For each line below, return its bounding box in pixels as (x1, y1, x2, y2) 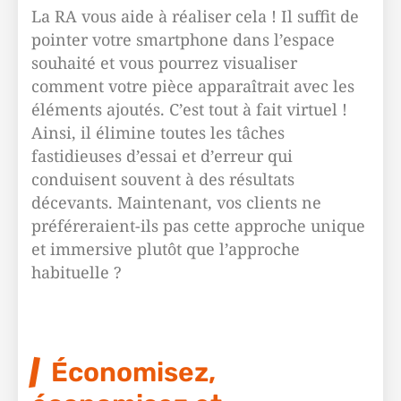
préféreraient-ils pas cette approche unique (31, 215, 365, 236)
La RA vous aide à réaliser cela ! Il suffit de (31, 5, 359, 27)
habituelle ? (31, 261, 122, 283)
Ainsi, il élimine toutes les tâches (31, 122, 285, 143)
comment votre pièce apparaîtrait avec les (31, 75, 354, 97)
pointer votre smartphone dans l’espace (31, 29, 335, 50)
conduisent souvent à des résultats (31, 168, 294, 190)
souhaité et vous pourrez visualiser (31, 52, 297, 73)
